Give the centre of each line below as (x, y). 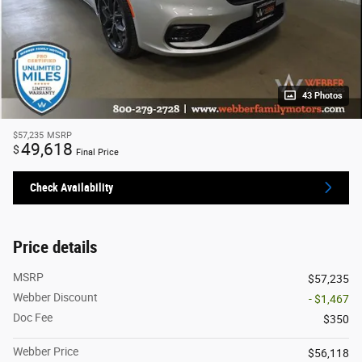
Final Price (97, 152)
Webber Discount (55, 298)
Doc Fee (33, 318)
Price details (55, 248)
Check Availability (72, 187)
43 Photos (322, 95)
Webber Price (46, 352)
